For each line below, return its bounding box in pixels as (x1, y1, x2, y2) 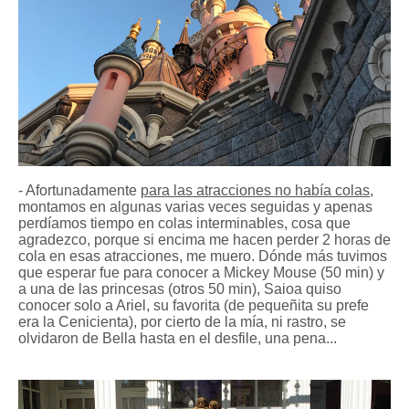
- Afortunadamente (18, 182, 141, 198)
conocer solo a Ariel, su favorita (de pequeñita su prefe (18, 297, 369, 313)
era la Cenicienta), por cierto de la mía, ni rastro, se (18, 313, 346, 330)
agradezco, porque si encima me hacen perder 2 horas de (18, 231, 391, 247)
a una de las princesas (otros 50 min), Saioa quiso (18, 280, 341, 297)
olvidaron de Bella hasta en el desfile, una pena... (18, 330, 337, 346)
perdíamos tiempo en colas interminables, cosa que (18, 215, 351, 231)
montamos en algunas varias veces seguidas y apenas (18, 198, 372, 215)
